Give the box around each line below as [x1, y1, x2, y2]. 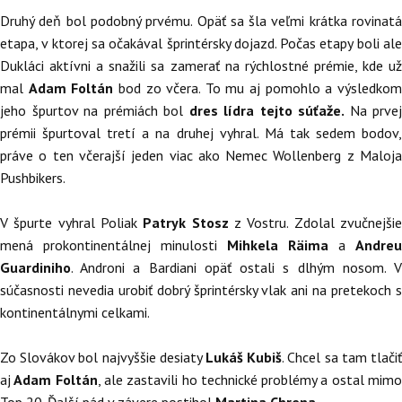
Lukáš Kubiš [205, 348, 283, 367]
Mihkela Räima [227, 236, 328, 255]
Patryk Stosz [143, 214, 229, 232]
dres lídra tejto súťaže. [183, 101, 350, 120]
